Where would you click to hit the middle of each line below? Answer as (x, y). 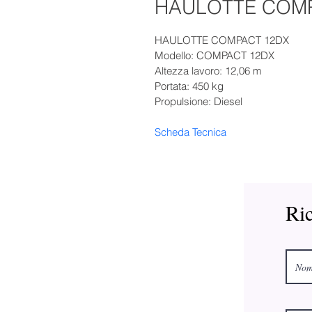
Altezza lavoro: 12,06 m (208, 71)
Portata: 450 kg (189, 86)
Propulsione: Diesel (198, 101)
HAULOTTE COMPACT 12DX (222, 40)
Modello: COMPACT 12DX (214, 55)
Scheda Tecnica (190, 132)
